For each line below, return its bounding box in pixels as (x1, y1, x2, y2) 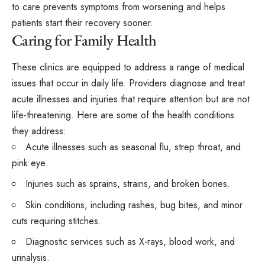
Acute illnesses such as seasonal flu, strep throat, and (25, 140, 241, 154)
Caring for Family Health (12, 30, 157, 50)
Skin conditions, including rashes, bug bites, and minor (25, 198, 243, 212)
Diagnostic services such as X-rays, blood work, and (25, 235, 235, 249)
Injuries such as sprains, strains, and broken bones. (25, 177, 230, 191)
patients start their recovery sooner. (12, 15, 153, 30)
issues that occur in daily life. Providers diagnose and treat (12, 76, 245, 90)
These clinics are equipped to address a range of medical (12, 60, 244, 74)
